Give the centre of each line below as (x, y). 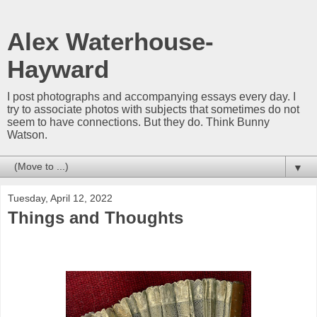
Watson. (27, 135)
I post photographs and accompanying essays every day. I (151, 97)
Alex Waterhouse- (110, 42)
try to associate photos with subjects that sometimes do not (153, 109)
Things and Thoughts (96, 218)
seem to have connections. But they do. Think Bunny (138, 122)
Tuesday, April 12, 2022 (60, 198)
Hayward (58, 69)
